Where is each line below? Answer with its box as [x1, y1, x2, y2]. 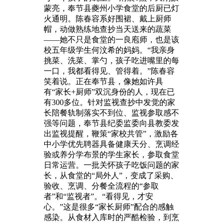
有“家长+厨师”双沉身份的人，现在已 [44, 87, 175, 96]
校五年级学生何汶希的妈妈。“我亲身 [44, 45, 175, 54]
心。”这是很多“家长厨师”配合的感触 [44, 202, 174, 211]
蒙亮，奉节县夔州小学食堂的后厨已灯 [44, 3, 179, 12]
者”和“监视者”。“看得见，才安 [44, 192, 153, 201]
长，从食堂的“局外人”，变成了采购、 [44, 171, 178, 180]
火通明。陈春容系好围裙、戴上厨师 [44, 14, 171, 23]
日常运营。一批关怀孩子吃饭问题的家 [44, 160, 179, 169]
